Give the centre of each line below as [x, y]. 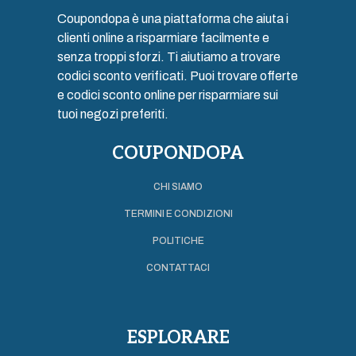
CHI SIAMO [178, 186]
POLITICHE [178, 240]
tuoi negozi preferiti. [113, 114]
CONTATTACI [178, 267]
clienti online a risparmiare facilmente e [163, 37]
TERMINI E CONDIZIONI [178, 213]
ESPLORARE [178, 337]
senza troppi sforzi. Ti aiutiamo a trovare [169, 56]
